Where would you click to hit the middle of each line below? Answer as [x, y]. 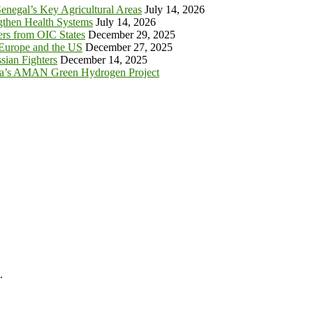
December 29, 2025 [132, 35]
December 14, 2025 [104, 60]
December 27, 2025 [129, 47]
